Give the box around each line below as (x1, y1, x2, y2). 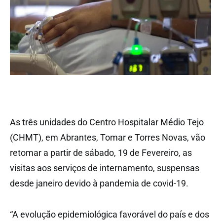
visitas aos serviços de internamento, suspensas (10, 162, 199, 173)
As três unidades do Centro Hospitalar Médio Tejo (10, 116, 204, 127)
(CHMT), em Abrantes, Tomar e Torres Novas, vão (10, 132, 205, 143)
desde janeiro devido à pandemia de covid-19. (10, 178, 188, 188)
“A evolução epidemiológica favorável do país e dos (10, 209, 209, 220)
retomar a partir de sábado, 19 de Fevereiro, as (10, 147, 192, 158)
